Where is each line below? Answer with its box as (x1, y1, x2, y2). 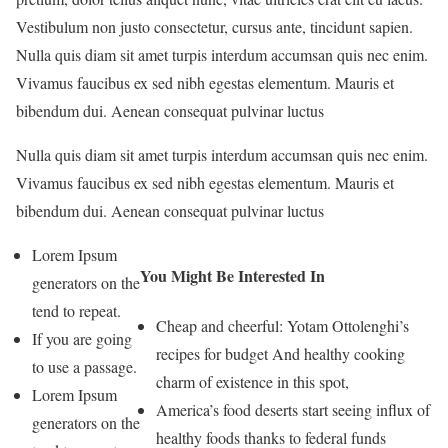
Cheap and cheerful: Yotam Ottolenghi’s (156, 314, 410, 336)
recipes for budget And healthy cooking (156, 342, 406, 364)
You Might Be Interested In (140, 264, 326, 288)
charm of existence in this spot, (156, 370, 350, 392)
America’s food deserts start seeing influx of (156, 398, 431, 420)
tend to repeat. (32, 300, 121, 322)
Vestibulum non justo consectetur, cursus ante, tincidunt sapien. (16, 16, 413, 38)
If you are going (32, 328, 132, 350)
